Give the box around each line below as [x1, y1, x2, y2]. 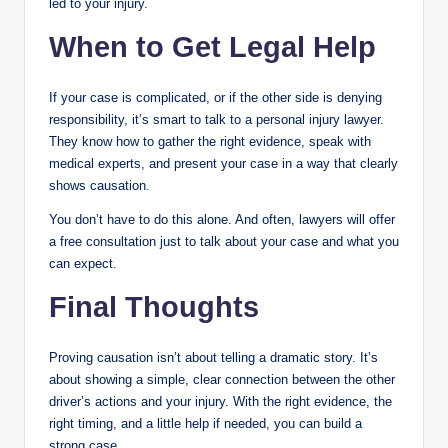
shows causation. [49, 177, 150, 193]
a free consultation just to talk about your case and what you [49, 233, 399, 249]
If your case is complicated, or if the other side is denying [49, 89, 382, 105]
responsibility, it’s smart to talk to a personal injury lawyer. [49, 111, 384, 127]
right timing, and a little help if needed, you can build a [49, 415, 362, 431]
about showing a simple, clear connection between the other [49, 371, 395, 387]
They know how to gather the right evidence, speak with [49, 133, 371, 149]
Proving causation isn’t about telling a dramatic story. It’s [49, 349, 378, 365]
